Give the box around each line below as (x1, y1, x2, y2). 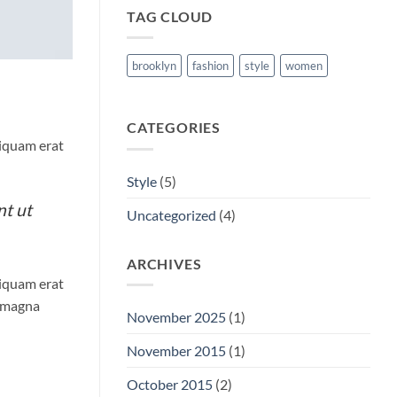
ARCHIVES (127, 254, 202, 272)
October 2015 (127, 376, 213, 393)
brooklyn (132, 58, 176, 74)
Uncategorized (127, 206, 216, 223)
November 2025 (127, 308, 226, 326)
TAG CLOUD (127, 7, 214, 25)
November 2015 (127, 342, 226, 360)
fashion (192, 58, 229, 74)
